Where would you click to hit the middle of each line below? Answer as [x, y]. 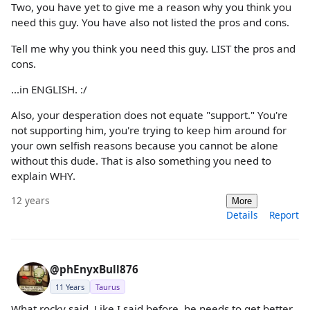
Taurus [108, 287]
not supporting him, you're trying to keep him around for [149, 130]
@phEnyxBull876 [94, 270]
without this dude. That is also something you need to [141, 161]
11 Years [70, 287]
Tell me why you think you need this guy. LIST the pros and [153, 48]
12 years [30, 201]
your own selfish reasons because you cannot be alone [145, 145]
